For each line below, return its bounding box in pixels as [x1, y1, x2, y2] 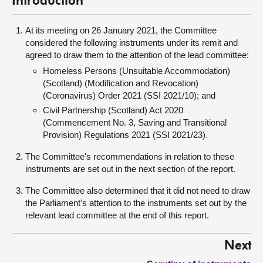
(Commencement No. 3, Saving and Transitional [43, 117, 227, 127]
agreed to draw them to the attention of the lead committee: [25, 50, 249, 60]
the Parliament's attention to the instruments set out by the [25, 198, 247, 208]
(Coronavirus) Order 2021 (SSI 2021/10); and [43, 90, 215, 100]
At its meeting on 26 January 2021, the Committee [25, 25, 217, 35]
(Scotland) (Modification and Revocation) [43, 78, 198, 88]
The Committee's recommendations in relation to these [25, 151, 234, 161]
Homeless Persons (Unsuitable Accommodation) [43, 66, 230, 76]
